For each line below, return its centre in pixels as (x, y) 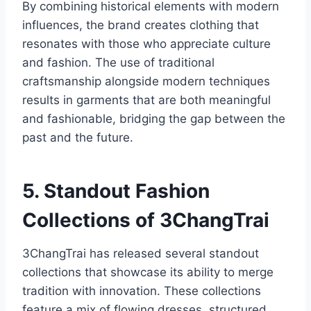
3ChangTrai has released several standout (141, 254)
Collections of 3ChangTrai (146, 220)
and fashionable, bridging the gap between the (154, 119)
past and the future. (78, 138)
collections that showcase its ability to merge (148, 272)
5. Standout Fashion (116, 191)
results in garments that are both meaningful (146, 100)
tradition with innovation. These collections (142, 291)
